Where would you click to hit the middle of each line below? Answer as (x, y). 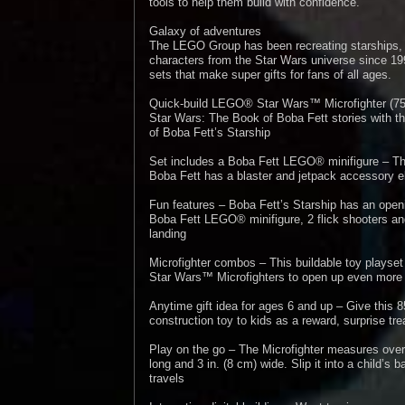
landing (168, 234)
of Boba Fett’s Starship (210, 132)
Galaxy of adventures (205, 31)
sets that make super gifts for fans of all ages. (270, 75)
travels (167, 378)
